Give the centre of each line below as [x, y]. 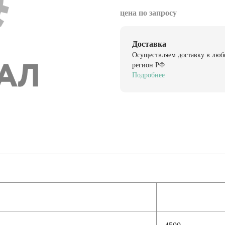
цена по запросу [148, 12]
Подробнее [148, 74]
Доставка [149, 43]
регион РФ [148, 64]
